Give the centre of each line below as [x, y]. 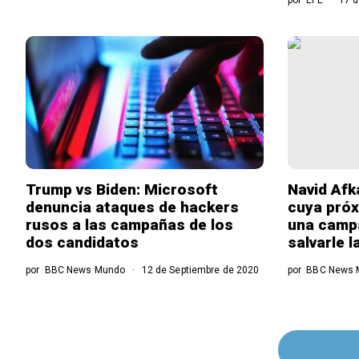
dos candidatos [82, 243]
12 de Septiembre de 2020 [199, 270]
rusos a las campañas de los [129, 225]
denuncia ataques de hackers [132, 208]
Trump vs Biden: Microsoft [122, 190]
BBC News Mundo [85, 270]
